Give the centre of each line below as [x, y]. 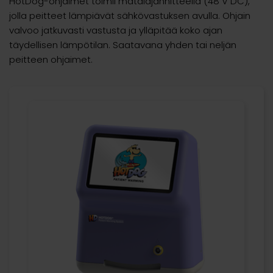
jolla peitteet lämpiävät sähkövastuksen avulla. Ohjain [130, 15]
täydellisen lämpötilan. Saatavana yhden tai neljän [123, 44]
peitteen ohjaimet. [51, 59]
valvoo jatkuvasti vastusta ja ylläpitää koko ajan [116, 30]
